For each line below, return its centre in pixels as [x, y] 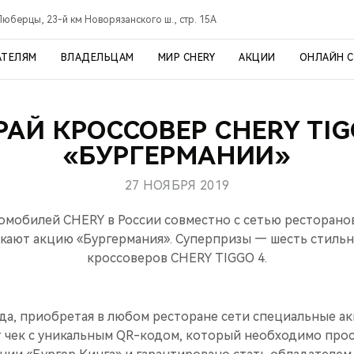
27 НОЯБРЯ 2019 [177, 185]
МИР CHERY [186, 58]
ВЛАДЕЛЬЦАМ [97, 58]
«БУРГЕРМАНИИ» [177, 156]
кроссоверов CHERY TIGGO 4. [177, 258]
